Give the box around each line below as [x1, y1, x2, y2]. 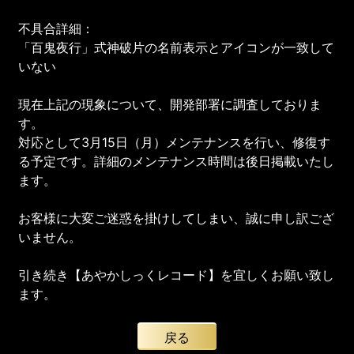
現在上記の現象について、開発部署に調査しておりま [18, 96, 322, 112]
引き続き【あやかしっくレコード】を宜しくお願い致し [18, 266, 335, 283]
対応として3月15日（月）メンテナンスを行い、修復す [18, 134, 331, 150]
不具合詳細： [18, 20, 95, 36]
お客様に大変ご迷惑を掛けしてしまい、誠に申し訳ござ [18, 209, 335, 226]
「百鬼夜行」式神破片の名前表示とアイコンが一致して [18, 39, 335, 55]
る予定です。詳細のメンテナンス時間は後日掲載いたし [18, 153, 335, 169]
